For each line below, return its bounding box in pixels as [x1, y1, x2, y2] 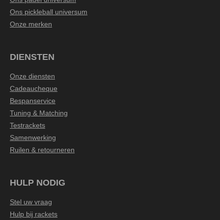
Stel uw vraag [10, 197, 52, 206]
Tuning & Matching [10, 109, 68, 117]
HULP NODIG [10, 177, 65, 188]
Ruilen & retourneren [10, 145, 75, 154]
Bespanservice [10, 96, 55, 105]
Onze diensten [10, 72, 55, 80]
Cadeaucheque [10, 84, 57, 92]
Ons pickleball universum [10, 7, 87, 16]
